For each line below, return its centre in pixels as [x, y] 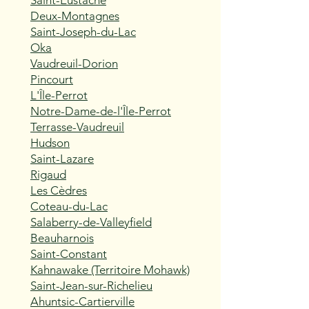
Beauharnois [62, 238]
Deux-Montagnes [75, 16]
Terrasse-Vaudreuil [77, 127]
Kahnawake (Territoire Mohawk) [110, 270]
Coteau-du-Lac [69, 206]
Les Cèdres [59, 190]
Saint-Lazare [62, 159]
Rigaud [48, 175]
